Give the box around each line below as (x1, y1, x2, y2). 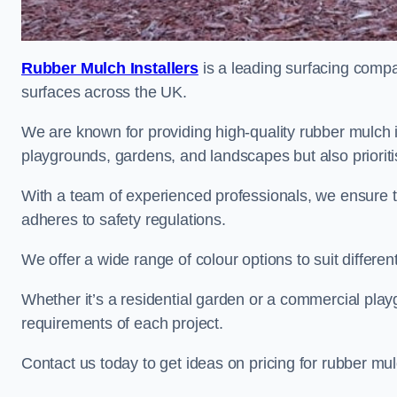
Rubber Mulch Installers (21, 59, 198, 77)
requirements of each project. (21, 315, 223, 332)
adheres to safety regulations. (21, 211, 226, 229)
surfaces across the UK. (21, 83, 187, 101)
